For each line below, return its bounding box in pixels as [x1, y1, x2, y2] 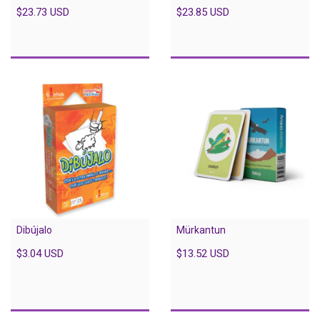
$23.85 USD [176, 5, 229, 19]
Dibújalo [16, 224, 52, 236]
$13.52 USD [176, 246, 229, 260]
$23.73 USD [16, 5, 69, 19]
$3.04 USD [16, 246, 64, 260]
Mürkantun [176, 224, 226, 236]
